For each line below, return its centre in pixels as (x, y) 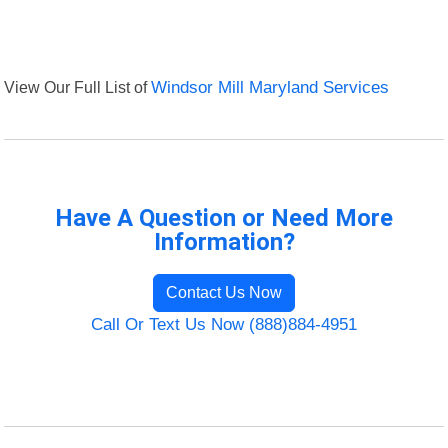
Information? (224, 242)
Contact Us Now (224, 293)
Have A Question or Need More (224, 218)
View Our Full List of (78, 87)
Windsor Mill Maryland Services (270, 88)
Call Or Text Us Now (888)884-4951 (224, 325)
